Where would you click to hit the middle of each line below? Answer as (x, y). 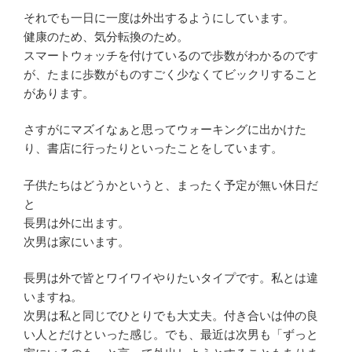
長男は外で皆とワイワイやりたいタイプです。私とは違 (171, 278)
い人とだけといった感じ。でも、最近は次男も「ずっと (171, 335)
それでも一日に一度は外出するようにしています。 (159, 17)
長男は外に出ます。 (77, 222)
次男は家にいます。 (77, 241)
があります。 (59, 93)
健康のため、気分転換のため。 (106, 36)
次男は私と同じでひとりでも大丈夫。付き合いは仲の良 (171, 316)
